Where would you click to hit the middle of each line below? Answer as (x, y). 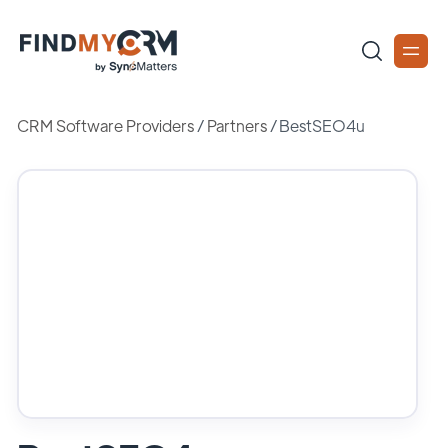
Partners (236, 125)
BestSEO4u (322, 125)
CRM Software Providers (105, 125)
